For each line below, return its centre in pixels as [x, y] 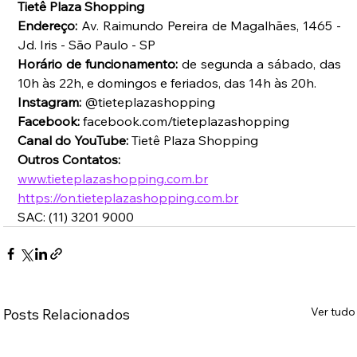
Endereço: [50, 26]
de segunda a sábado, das [260, 64]
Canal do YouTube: [73, 141]
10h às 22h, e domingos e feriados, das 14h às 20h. [167, 83]
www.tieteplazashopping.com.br [113, 179]
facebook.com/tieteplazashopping [188, 122]
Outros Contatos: [71, 160]
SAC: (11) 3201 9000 [78, 217]
